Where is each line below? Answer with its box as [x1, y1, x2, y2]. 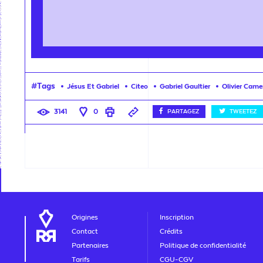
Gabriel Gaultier [160, 82, 210, 90]
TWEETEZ [230, 107, 257, 115]
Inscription [159, 213, 194, 221]
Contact [72, 227, 98, 235]
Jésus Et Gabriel [67, 82, 119, 90]
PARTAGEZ [167, 107, 199, 115]
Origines [72, 213, 98, 221]
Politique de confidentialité [159, 241, 246, 249]
